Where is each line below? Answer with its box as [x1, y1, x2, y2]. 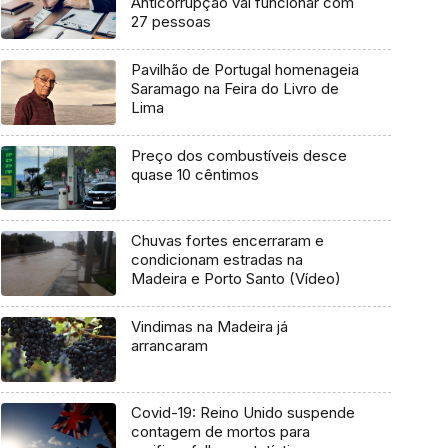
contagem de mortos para [130, 421, 310, 441]
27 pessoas [130, 12, 211, 32]
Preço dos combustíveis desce [130, 145, 347, 165]
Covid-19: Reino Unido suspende [130, 402, 355, 422]
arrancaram [130, 336, 208, 356]
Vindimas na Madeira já [130, 317, 288, 337]
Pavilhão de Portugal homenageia [130, 60, 359, 80]
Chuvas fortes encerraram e [130, 231, 324, 251]
